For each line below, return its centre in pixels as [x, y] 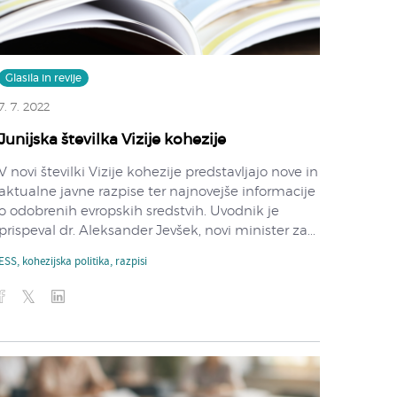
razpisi [131, 262]
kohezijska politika [66, 262]
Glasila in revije [43, 78]
